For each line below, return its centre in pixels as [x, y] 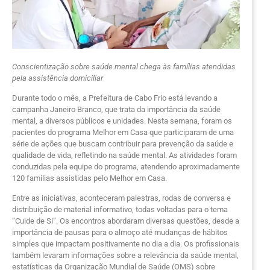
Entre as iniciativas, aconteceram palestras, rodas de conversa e [121, 198]
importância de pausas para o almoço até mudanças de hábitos [120, 233]
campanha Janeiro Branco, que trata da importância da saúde [116, 109]
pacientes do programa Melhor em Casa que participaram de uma [123, 132]
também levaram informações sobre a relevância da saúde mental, [125, 256]
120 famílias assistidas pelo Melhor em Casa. [89, 178]
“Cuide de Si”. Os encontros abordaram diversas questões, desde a [126, 221]
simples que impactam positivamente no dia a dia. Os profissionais [126, 244]
